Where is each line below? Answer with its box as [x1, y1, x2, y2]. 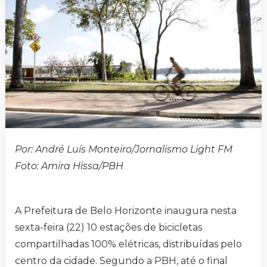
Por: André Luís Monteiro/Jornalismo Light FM [15, 144, 232, 156]
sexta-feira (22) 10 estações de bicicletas [15, 222, 202, 234]
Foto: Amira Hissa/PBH [15, 160, 123, 172]
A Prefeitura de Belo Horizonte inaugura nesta [15, 205, 237, 217]
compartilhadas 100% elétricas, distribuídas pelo [15, 238, 242, 250]
